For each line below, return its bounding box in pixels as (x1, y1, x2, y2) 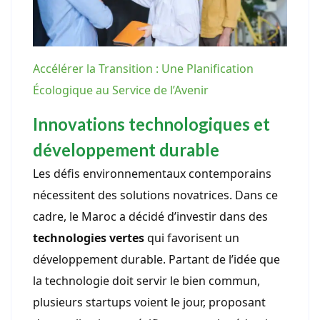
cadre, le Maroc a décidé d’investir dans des (33, 208, 268, 224)
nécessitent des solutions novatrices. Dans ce (33, 186, 278, 203)
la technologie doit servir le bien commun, (33, 272, 260, 289)
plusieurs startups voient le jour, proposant (33, 294, 266, 310)
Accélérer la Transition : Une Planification (33, 60, 254, 76)
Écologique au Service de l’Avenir (33, 81, 209, 98)
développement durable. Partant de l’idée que (33, 251, 280, 267)
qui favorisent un (144, 229, 239, 246)
